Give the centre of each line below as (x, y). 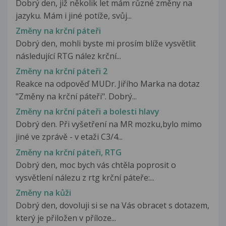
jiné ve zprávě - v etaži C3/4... (69, 137)
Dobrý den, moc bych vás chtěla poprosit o (96, 165)
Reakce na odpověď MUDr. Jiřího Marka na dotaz (108, 84)
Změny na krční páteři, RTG (69, 152)
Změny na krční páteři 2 (62, 71)
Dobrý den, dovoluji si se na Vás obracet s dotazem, (112, 205)
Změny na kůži (43, 192)
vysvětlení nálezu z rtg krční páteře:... (85, 177)
